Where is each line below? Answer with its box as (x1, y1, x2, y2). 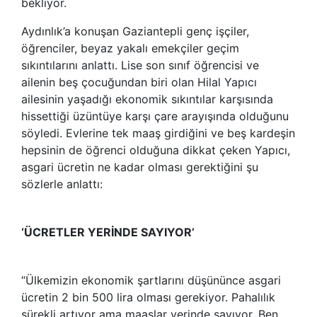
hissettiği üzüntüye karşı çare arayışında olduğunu (21, 108, 289, 123)
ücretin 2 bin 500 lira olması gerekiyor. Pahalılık (21, 289, 275, 304)
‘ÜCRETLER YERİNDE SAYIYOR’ (21, 224, 195, 239)
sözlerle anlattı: (21, 176, 103, 191)
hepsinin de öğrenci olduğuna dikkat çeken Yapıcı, (21, 142, 290, 157)
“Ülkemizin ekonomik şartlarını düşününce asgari (21, 272, 281, 287)
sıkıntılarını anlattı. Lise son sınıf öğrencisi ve (21, 57, 259, 72)
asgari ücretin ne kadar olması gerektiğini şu (21, 159, 258, 174)
